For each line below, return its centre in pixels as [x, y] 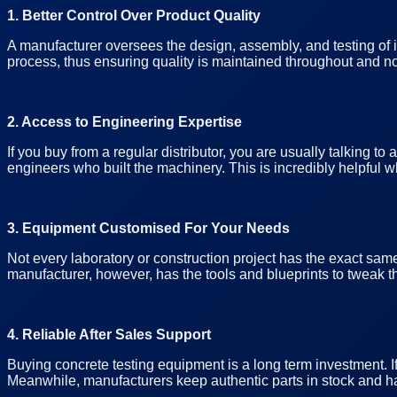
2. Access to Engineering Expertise [125, 121]
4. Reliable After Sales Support [109, 334]
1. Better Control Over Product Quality [134, 15]
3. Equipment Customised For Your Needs [148, 228]
